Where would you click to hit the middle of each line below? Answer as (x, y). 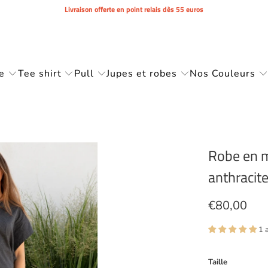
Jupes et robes (142, 74)
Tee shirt (39, 74)
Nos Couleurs (223, 74)
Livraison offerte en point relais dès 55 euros (134, 9)
